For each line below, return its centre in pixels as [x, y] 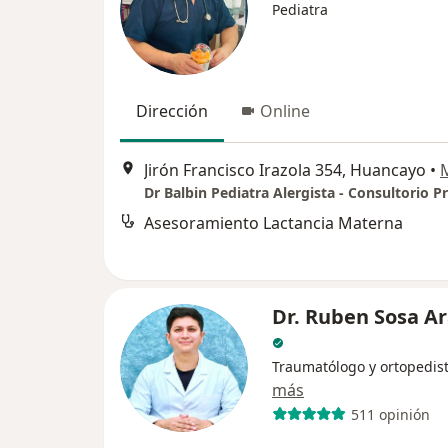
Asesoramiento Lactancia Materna [273, 223]
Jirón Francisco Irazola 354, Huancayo [285, 170]
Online [285, 111]
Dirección [172, 111]
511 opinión [390, 414]
